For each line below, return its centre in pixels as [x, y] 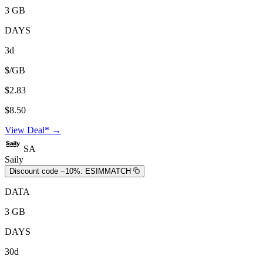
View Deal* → [33, 130]
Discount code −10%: [46, 171]
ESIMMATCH [108, 171]
